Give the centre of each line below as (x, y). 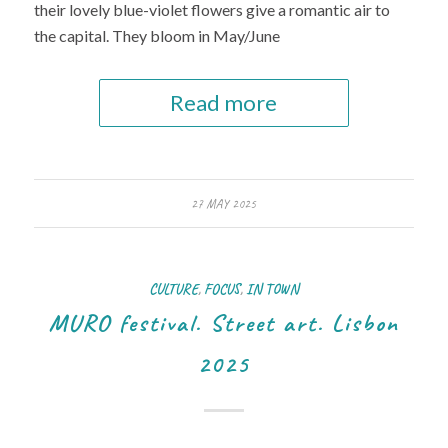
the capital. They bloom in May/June (156, 35)
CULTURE (173, 289)
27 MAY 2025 (224, 204)
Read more (224, 102)
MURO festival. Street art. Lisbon (223, 323)
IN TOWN (272, 289)
